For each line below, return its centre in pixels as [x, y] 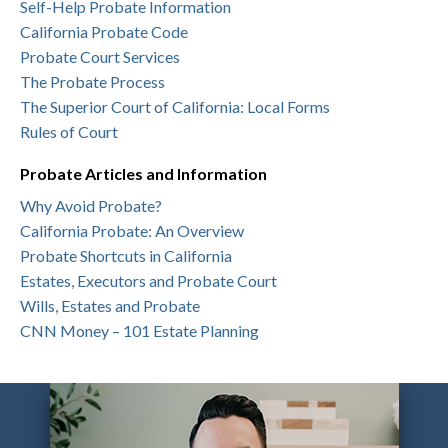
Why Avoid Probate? [91, 206]
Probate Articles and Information [143, 174]
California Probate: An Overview [132, 231]
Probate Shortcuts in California [126, 256]
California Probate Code [104, 32]
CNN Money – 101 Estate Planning [139, 331]
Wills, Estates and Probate [110, 306]
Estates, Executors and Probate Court [148, 281]
